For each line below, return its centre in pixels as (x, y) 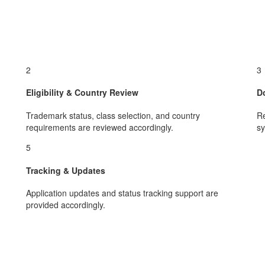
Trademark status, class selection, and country (113, 115)
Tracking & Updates (66, 170)
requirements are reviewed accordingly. (100, 127)
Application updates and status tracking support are (122, 193)
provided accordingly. (66, 205)
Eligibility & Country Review (82, 93)
